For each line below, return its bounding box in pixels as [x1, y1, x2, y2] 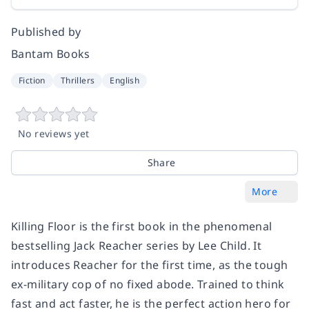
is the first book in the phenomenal [76, 219, 272, 235]
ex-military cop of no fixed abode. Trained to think [11, 277, 285, 292]
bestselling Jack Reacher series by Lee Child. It [11, 238, 262, 254]
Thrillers [60, 74, 95, 87]
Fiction [19, 74, 46, 87]
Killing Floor [11, 219, 77, 235]
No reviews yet [18, 127, 90, 141]
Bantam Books [11, 46, 90, 62]
